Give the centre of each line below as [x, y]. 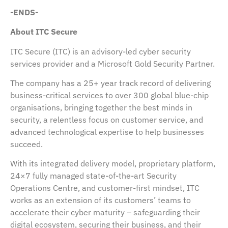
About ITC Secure [44, 32]
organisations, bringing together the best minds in [101, 108]
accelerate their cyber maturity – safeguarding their [105, 212]
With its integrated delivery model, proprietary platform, [113, 164]
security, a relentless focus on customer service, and [107, 120]
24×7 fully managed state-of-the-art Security [93, 176]
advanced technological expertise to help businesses [107, 132]
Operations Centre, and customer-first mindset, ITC [105, 188]
